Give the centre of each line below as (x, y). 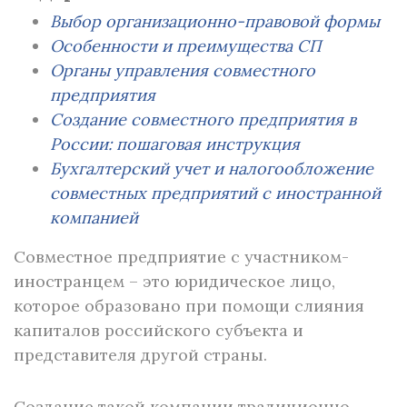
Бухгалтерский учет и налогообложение (212, 169)
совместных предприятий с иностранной (215, 193)
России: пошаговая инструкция (175, 144)
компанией (94, 218)
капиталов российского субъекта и (159, 330)
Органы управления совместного (183, 70)
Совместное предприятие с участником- (181, 257)
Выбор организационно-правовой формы (215, 21)
